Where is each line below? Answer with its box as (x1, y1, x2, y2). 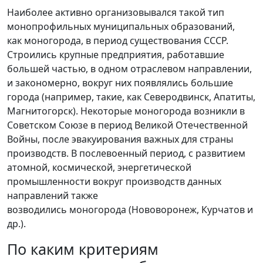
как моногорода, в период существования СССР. (7, 33, 228, 47)
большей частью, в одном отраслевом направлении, (7, 62, 252, 75)
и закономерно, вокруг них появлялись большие (7, 76, 233, 89)
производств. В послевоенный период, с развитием (7, 146, 245, 160)
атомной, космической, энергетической (7, 160, 191, 174)
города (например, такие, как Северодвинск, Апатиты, (7, 90, 255, 103)
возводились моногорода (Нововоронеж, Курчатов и (7, 203, 253, 216)
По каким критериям (7, 238, 159, 259)
